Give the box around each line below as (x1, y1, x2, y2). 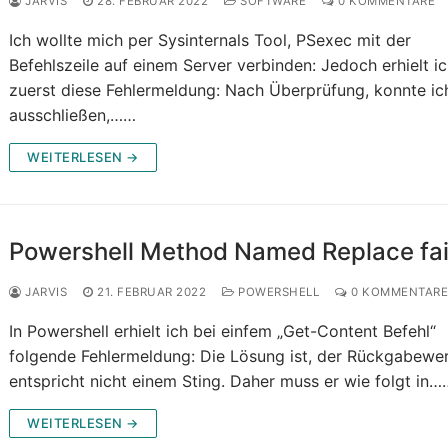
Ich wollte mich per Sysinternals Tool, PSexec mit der (9, 30, 412, 51)
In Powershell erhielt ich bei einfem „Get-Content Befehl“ (9, 321, 437, 342)
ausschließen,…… (9, 105, 137, 126)
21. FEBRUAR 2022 (97, 285, 207, 300)
